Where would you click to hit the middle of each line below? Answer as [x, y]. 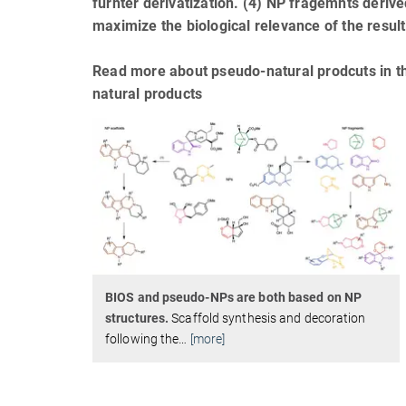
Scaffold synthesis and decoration [267, 318]
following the [142, 338]
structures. [137, 318]
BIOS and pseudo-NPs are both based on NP [234, 297]
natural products [148, 94]
